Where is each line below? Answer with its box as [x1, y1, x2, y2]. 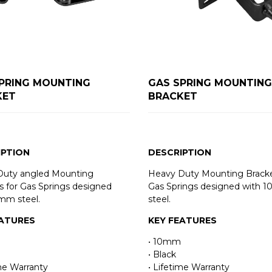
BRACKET [148, 90, 197, 103]
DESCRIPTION [148, 147, 211, 158]
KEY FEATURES [148, 215, 217, 226]
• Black [148, 249, 176, 260]
